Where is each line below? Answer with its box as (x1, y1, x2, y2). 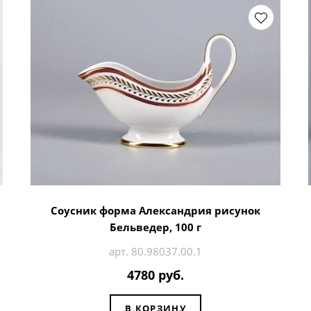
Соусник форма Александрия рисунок (51, 203, 260, 217)
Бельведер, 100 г (110, 219, 201, 234)
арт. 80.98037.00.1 (109, 244, 202, 258)
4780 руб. (127, 267, 184, 284)
